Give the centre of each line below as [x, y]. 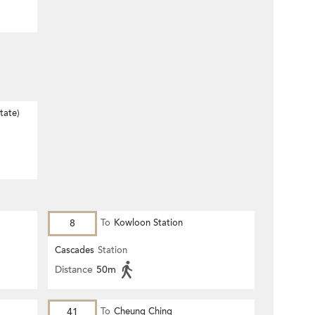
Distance [74, 270]
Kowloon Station [148, 223]
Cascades [75, 250]
